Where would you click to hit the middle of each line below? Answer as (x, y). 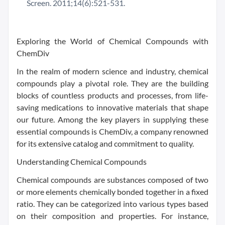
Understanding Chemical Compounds (82, 162)
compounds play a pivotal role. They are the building (113, 83)
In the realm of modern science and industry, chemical (113, 71)
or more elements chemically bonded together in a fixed (113, 192)
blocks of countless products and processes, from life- (113, 95)
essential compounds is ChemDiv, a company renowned (113, 132)
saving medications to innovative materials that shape (113, 107)
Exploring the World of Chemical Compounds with (113, 41)
